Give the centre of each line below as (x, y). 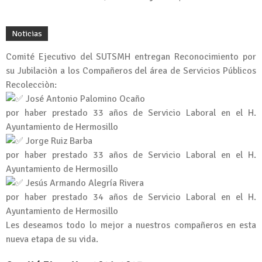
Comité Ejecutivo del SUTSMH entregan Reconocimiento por (131, 57)
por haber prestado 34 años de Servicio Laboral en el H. (131, 197)
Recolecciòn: (31, 85)
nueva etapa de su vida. (52, 239)
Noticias (27, 34)
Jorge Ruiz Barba (58, 141)
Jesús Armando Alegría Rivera (84, 183)
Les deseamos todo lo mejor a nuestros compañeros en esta (131, 225)
